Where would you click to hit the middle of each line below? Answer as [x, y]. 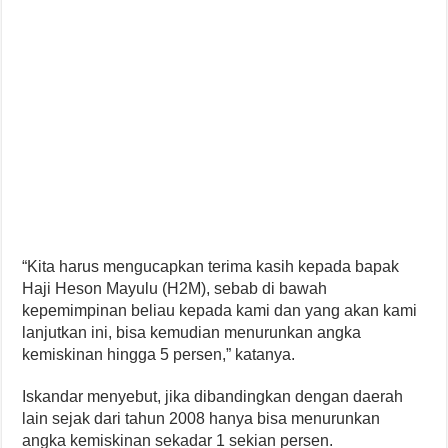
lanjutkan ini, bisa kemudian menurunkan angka [192, 332]
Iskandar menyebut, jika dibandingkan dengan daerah [213, 396]
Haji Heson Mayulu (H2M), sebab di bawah [175, 288]
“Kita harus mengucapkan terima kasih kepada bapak [211, 266]
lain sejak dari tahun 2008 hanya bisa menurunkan [201, 418]
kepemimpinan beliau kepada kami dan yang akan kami [220, 310]
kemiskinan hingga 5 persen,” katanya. [159, 354]
